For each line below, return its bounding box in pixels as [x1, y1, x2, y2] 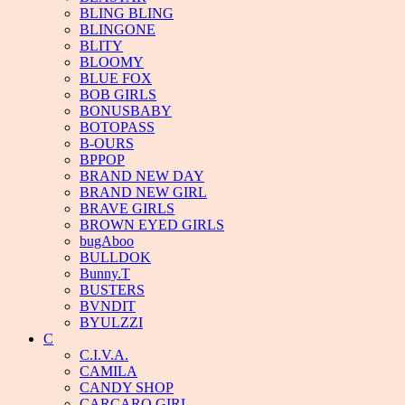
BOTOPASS [80, 119, 155, 135]
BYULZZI [80, 315, 143, 330]
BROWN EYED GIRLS [80, 217, 224, 232]
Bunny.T [80, 266, 130, 281]
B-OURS [80, 136, 134, 151]
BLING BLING [80, 5, 174, 21]
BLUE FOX [80, 71, 152, 86]
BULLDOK [80, 250, 151, 265]
